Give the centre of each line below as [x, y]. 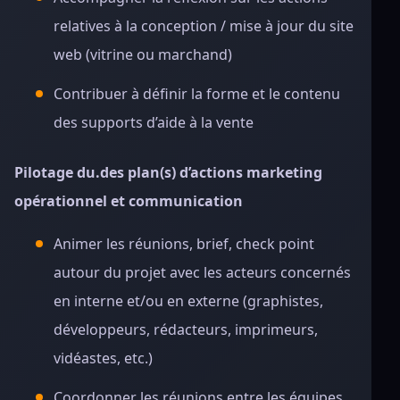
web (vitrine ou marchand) [143, 54]
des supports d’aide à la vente [154, 122]
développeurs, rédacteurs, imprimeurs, [186, 329]
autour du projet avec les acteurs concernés [202, 272]
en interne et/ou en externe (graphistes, [188, 301]
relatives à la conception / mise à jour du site [204, 26]
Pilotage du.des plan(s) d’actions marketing [168, 172]
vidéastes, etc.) [103, 358]
